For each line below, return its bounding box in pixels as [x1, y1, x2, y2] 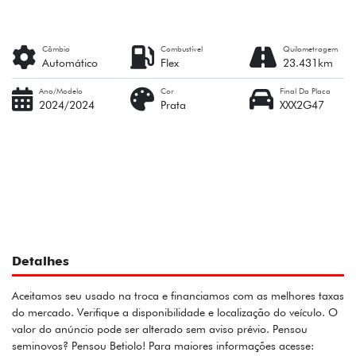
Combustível [161, 43, 203, 53]
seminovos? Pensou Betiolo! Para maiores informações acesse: [12, 339, 314, 353]
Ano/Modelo [39, 85, 83, 95]
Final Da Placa [279, 85, 331, 95]
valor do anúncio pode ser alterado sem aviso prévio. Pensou [12, 323, 308, 336]
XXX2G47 [279, 98, 324, 111]
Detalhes [12, 253, 69, 269]
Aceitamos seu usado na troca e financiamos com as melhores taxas [12, 289, 344, 303]
